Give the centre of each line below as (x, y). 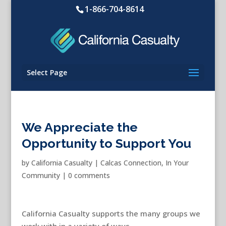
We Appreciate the (79, 127)
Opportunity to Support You (106, 143)
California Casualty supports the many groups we (111, 213)
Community (41, 175)
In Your (177, 163)
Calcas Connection (131, 163)
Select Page (47, 72)
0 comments (89, 175)
